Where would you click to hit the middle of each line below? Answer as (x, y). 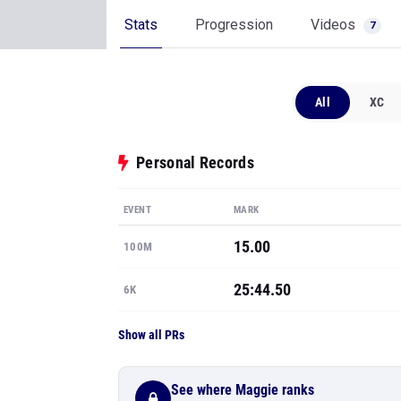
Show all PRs (151, 335)
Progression (234, 25)
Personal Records (195, 162)
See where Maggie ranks (243, 389)
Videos (335, 25)
